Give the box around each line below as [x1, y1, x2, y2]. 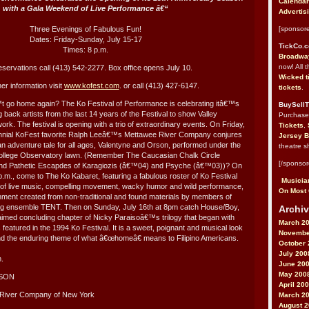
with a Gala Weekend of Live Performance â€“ [3, 3, 168, 12]
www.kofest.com [63, 81, 119, 90]
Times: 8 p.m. [63, 45, 108, 54]
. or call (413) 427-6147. [119, 81, 199, 90]
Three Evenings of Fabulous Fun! [30, 24, 141, 33]
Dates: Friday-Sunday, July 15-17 [29, 34, 142, 43]
